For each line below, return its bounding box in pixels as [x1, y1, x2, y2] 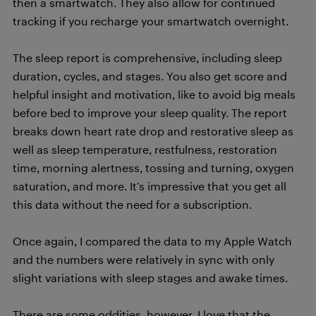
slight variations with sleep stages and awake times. [13, 270, 288, 284]
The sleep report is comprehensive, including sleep [13, 50, 282, 64]
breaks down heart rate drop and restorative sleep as [13, 123, 293, 138]
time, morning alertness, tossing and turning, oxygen [13, 160, 294, 174]
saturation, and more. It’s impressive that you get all [13, 178, 286, 193]
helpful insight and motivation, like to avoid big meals [13, 87, 296, 101]
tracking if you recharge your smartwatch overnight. [13, 13, 288, 28]
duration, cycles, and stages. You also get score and [13, 68, 287, 83]
